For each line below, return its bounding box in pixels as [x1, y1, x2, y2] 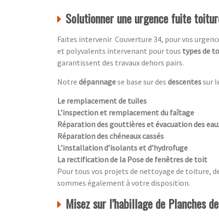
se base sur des [116, 76, 168, 87]
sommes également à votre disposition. [57, 177, 190, 188]
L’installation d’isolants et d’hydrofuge [57, 142, 188, 153]
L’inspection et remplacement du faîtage [57, 107, 194, 117]
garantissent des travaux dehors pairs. [57, 57, 184, 67]
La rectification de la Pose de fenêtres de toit [57, 154, 207, 164]
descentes [168, 76, 201, 87]
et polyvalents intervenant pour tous [57, 45, 182, 56]
